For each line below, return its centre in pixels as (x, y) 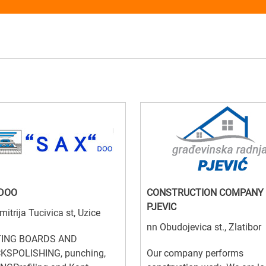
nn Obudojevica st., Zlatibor (204, 227)
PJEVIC (161, 207)
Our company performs (195, 254)
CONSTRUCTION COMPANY (205, 193)
